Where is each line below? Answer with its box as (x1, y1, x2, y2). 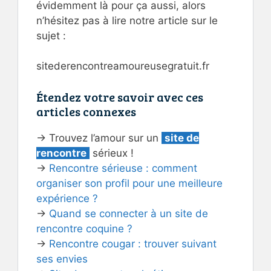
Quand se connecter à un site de (49, 207, 208, 220)
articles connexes (36, 102, 136, 120)
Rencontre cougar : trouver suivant (49, 237, 217, 250)
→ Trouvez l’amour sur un (36, 131, 162, 144)
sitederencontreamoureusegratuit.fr (36, 60, 209, 73)
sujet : (36, 29, 66, 42)
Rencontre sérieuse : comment (49, 162, 197, 174)
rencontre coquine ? (36, 222, 132, 235)
